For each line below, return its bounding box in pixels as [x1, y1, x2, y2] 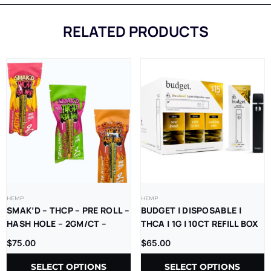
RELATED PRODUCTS [62, 21, 209, 41]
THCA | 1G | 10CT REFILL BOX [140, 217, 258, 229]
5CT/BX [7, 230, 39, 243]
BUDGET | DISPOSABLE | [140, 204, 241, 216]
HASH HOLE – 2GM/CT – [7, 217, 107, 229]
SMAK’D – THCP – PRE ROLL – [7, 204, 129, 216]
